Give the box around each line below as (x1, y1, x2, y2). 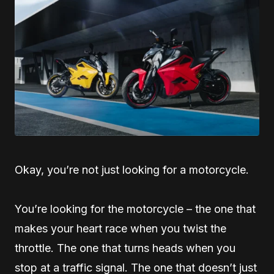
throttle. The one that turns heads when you (15, 241, 235, 254)
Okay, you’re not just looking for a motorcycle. (15, 163, 249, 176)
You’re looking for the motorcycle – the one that (15, 202, 256, 215)
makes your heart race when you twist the (15, 221, 226, 235)
